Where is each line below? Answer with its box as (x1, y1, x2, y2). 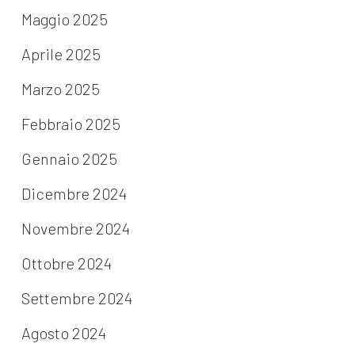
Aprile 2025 (21, 44, 101, 64)
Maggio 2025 (21, 10, 108, 29)
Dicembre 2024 (21, 184, 127, 204)
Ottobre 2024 (21, 254, 112, 273)
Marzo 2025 (21, 79, 100, 99)
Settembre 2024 (21, 288, 132, 308)
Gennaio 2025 (21, 149, 117, 169)
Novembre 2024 (21, 219, 130, 239)
